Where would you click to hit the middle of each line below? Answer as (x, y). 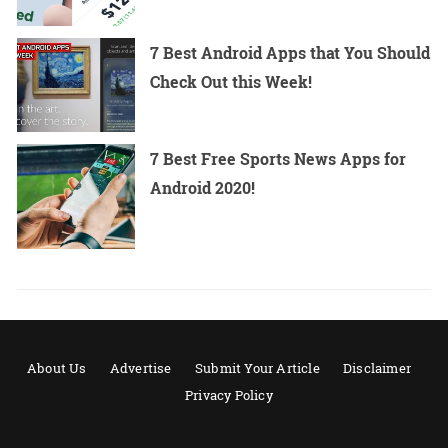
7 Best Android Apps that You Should (290, 52)
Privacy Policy (229, 395)
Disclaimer (376, 368)
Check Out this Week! (231, 81)
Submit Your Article (257, 368)
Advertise (140, 368)
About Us (57, 368)
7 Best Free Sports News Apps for (278, 158)
